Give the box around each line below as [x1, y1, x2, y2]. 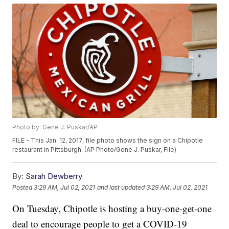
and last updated [97, 183, 145, 191]
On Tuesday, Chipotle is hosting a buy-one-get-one [12, 202, 212, 215]
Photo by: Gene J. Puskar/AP [12, 123, 98, 131]
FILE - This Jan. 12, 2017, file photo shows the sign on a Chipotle [12, 136, 203, 145]
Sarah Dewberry [26, 171, 83, 181]
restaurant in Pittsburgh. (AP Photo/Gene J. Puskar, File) [12, 146, 177, 154]
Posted [12, 183, 34, 191]
